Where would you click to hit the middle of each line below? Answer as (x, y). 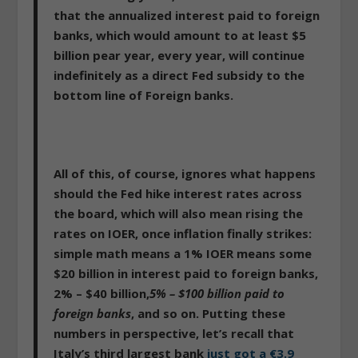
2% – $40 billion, (102, 293)
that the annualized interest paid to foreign (187, 15)
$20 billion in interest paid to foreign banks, (186, 273)
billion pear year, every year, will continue (179, 55)
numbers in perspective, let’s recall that (174, 333)
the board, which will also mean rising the (179, 213)
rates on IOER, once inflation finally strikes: (183, 233)
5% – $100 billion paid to (217, 293)
